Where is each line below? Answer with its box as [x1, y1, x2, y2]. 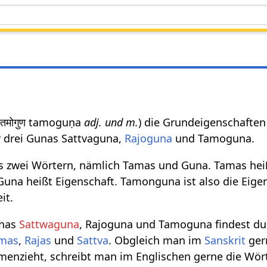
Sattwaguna [19, 216, 80, 231]
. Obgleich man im [108, 232, 205, 247]
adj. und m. [84, 114, 139, 129]
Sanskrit [204, 232, 246, 247]
